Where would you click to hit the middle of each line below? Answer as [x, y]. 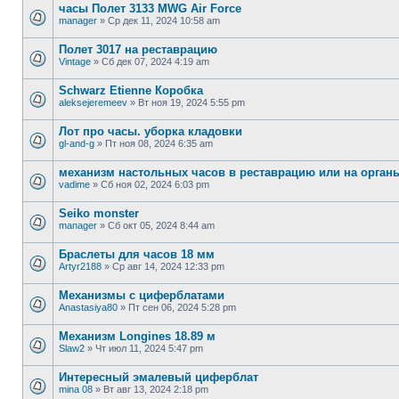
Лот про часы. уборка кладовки [151, 131]
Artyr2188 [80, 266]
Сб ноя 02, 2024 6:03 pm [155, 184]
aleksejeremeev [93, 102]
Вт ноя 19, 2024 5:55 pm [191, 102]
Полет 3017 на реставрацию [138, 49]
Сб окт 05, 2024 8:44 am [161, 225]
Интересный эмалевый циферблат [159, 377]
